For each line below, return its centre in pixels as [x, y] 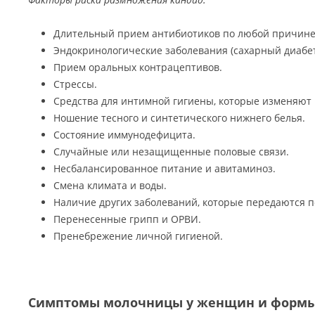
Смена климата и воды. [110, 185]
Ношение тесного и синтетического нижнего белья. [179, 118]
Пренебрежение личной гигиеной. [138, 236]
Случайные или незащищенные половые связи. [171, 152]
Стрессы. [75, 84]
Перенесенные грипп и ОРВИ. [127, 219]
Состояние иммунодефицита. [124, 135]
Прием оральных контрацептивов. [138, 67]
